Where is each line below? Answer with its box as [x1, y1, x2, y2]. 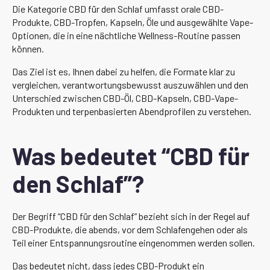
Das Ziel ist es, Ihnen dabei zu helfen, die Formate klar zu [12, 65, 235, 77]
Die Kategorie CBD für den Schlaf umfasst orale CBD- [12, 2, 224, 14]
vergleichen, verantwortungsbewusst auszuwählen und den [12, 78, 248, 90]
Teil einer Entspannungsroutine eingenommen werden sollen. [12, 236, 255, 248]
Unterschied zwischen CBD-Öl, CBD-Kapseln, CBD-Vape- [12, 92, 238, 104]
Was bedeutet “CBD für [12, 141, 250, 170]
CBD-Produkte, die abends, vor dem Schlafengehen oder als [12, 223, 248, 235]
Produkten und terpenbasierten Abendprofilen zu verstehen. [12, 105, 251, 117]
